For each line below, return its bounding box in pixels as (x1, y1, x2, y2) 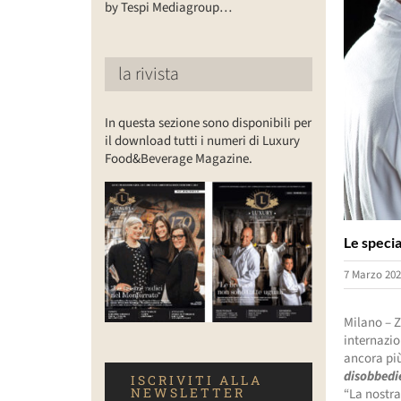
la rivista (117, 61, 179, 87)
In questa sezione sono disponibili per (104, 113, 311, 132)
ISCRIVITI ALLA (130, 371, 262, 388)
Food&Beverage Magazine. (104, 149, 252, 168)
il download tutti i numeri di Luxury (104, 131, 300, 150)
